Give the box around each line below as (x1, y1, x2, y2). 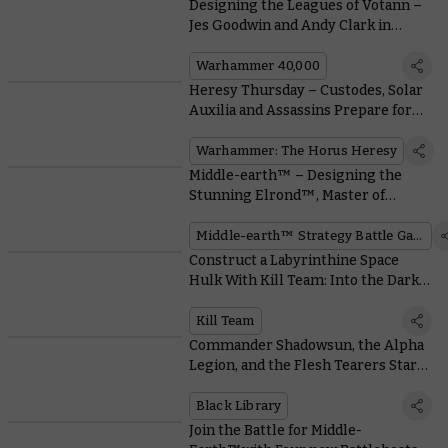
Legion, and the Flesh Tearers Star (188, 357, 417, 375)
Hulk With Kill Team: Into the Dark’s (188, 272, 428, 290)
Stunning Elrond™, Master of (188, 187, 385, 205)
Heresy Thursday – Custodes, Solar (188, 82, 423, 100)
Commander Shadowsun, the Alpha (188, 337, 424, 355)
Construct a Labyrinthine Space (188, 252, 399, 270)
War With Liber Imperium (188, 122, 362, 140)
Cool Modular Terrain (188, 292, 331, 310)
